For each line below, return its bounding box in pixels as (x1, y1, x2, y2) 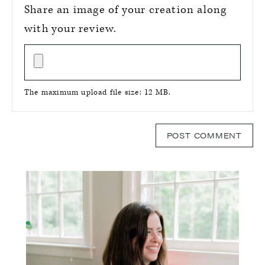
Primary (25, 168, 72, 188)
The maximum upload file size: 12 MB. (24, 87, 172, 98)
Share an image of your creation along (24, 2, 227, 17)
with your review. (24, 21, 117, 36)
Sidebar (25, 184, 70, 203)
